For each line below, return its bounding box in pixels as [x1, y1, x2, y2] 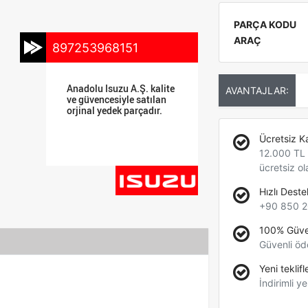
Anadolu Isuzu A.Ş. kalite [67, 82, 175, 95]
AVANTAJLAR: [225, 85, 289, 96]
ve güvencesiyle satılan [67, 93, 167, 106]
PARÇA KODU [233, 19, 296, 30]
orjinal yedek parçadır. [67, 104, 163, 117]
